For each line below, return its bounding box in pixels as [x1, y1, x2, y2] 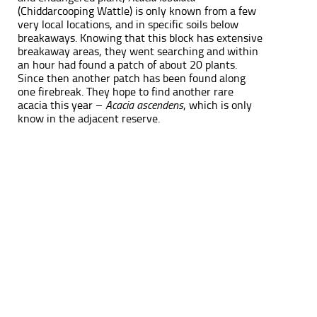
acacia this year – [18, 98, 105, 112]
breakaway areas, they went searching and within [18, 44, 258, 58]
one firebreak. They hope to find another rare [18, 84, 234, 98]
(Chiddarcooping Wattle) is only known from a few [18, 4, 256, 18]
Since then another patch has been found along [18, 71, 246, 85]
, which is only [183, 98, 252, 112]
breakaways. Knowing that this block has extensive [18, 30, 263, 45]
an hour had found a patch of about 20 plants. [18, 57, 237, 71]
